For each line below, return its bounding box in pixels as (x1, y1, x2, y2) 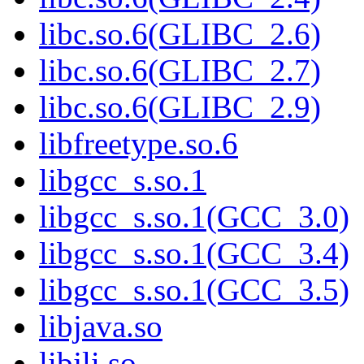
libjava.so (39, 309, 162, 344)
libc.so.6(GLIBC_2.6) (39, 16, 321, 52)
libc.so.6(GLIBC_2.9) (39, 89, 321, 125)
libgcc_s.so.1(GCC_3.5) (39, 272, 349, 308)
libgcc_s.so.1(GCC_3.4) (39, 236, 349, 271)
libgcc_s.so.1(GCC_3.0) (39, 199, 349, 235)
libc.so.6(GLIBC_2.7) (39, 53, 321, 89)
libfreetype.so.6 (39, 126, 238, 162)
